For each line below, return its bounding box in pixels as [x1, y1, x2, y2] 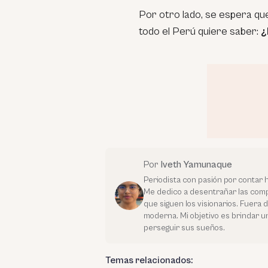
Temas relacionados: [105, 255, 193, 266]
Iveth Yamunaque [160, 159, 232, 170]
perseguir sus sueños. [144, 223, 225, 233]
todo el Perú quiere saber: [139, 25, 261, 38]
